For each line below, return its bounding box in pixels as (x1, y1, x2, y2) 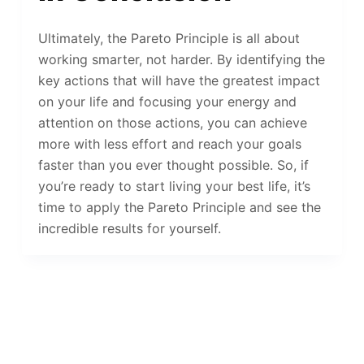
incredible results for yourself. (37, 220, 221, 237)
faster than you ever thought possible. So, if (37, 157, 309, 174)
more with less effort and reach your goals (37, 136, 301, 153)
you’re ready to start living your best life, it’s (37, 178, 310, 195)
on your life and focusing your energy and (37, 93, 297, 110)
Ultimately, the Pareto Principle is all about (37, 30, 300, 47)
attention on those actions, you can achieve (37, 115, 307, 132)
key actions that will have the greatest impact (37, 72, 320, 89)
